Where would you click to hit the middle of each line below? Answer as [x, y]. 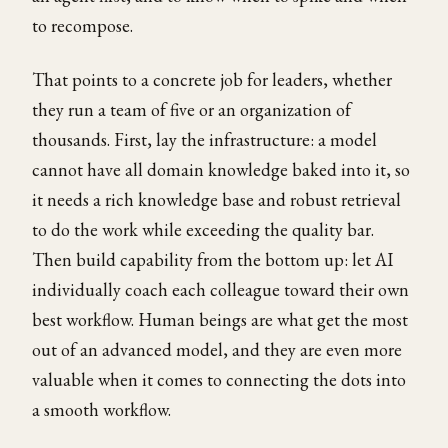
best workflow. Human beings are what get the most [220, 319]
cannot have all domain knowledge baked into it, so [221, 169]
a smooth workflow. [101, 409]
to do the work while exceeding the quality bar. [203, 229]
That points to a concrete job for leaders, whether [212, 79]
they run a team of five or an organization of [191, 109]
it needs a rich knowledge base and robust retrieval [216, 199]
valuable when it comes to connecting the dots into [219, 379]
